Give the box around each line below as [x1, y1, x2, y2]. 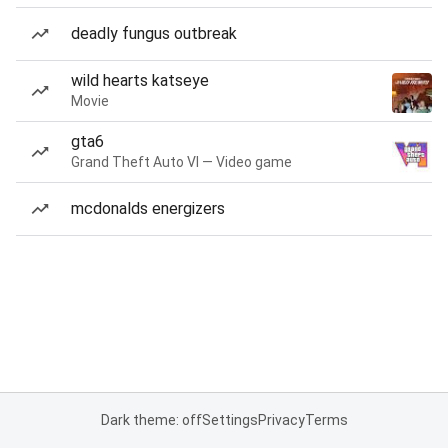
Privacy [257, 412, 305, 428]
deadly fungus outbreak [71, 24, 237, 43]
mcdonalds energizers [71, 199, 225, 218]
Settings [201, 412, 258, 428]
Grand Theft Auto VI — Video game [71, 154, 292, 170]
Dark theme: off [100, 412, 202, 428]
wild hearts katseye [71, 71, 209, 90]
